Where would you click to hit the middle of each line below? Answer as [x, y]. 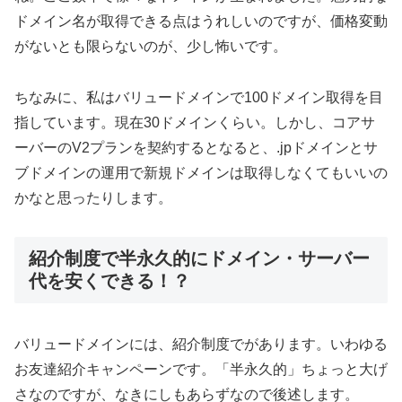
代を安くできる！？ [109, 280]
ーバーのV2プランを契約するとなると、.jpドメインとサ [196, 147]
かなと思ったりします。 [93, 197]
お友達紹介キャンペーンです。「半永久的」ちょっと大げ [201, 369]
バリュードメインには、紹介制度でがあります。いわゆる [201, 344]
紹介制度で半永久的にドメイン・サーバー [199, 258]
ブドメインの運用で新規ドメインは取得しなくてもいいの [201, 172]
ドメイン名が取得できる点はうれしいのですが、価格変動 [201, 21]
